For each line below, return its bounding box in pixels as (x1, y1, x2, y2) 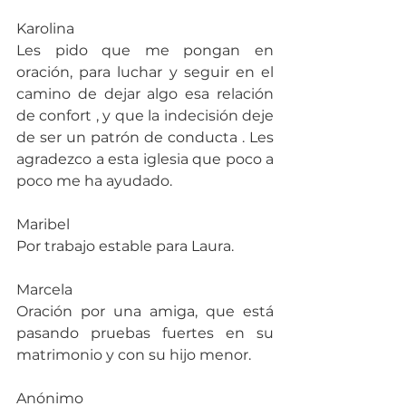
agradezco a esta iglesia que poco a (16, 150, 274, 168)
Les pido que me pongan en (16, 41, 274, 59)
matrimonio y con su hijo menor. (16, 345, 251, 363)
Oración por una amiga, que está (16, 302, 274, 320)
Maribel (16, 215, 70, 233)
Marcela (16, 280, 72, 298)
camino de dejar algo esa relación (16, 84, 274, 102)
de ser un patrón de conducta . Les (16, 128, 274, 146)
